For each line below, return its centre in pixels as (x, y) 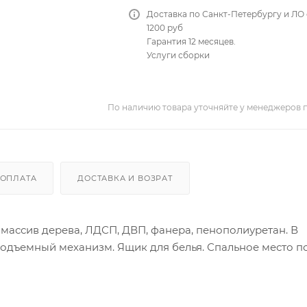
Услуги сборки (179, 55)
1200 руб (165, 27)
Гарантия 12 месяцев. (192, 41)
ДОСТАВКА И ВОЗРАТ (125, 178)
